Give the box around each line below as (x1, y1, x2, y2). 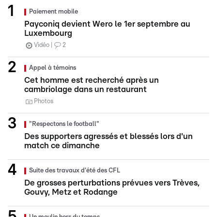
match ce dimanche (24, 141, 100, 150)
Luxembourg (24, 29, 72, 37)
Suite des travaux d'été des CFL (29, 168, 120, 174)
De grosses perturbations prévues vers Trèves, (24, 179, 200, 187)
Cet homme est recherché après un (24, 76, 159, 84)
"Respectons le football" (29, 121, 99, 127)
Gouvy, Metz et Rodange (24, 188, 118, 196)
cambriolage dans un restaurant (24, 85, 147, 93)
